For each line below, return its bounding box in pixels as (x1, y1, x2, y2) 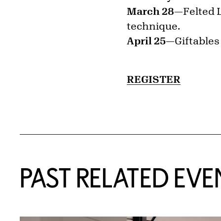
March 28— (127, 5, 184, 17)
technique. (127, 20, 181, 32)
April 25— (127, 35, 175, 46)
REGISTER (127, 73, 181, 85)
